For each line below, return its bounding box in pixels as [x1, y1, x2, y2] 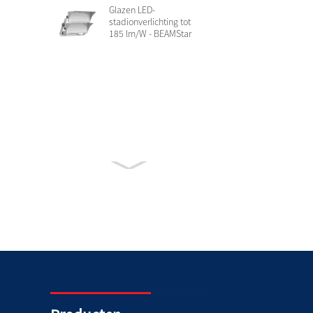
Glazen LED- [109, 3, 156, 16]
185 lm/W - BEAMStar [109, 27, 192, 40]
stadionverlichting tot [109, 15, 191, 28]
